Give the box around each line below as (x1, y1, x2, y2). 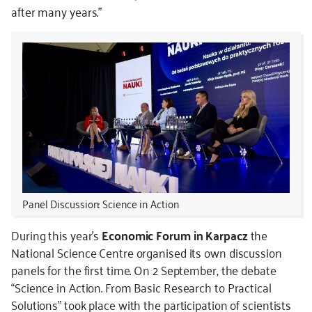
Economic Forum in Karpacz (102, 224, 248, 246)
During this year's (11, 224, 102, 246)
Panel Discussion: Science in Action (22, 194, 179, 213)
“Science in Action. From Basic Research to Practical (11, 276, 272, 298)
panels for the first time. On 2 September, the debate (11, 258, 276, 281)
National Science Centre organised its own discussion (11, 241, 282, 263)
